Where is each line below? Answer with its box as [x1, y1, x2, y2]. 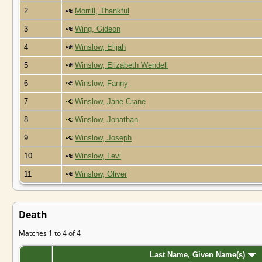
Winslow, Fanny [75, 78, 128, 88]
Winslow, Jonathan [75, 115, 138, 124]
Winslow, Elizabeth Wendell [75, 60, 168, 70]
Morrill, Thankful [75, 6, 129, 15]
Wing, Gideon [75, 24, 120, 33]
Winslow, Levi [75, 151, 121, 160]
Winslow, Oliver [75, 169, 127, 178]
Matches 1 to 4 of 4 [19, 227, 81, 238]
